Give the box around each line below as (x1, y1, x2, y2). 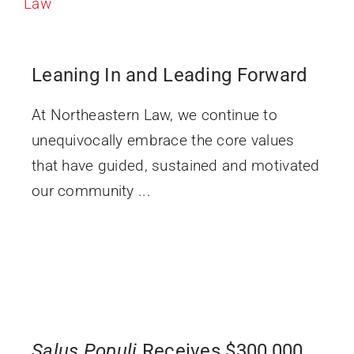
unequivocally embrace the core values (31, 130, 295, 149)
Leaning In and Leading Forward (31, 63, 308, 86)
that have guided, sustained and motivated (31, 156, 320, 175)
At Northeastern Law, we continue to (31, 105, 277, 124)
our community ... (31, 181, 151, 200)
